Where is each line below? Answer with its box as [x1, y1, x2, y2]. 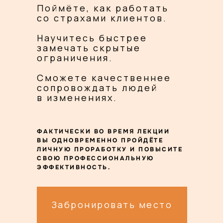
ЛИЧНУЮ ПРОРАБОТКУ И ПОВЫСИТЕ [37, 145, 183, 153]
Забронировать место [51, 199, 173, 211]
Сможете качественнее [37, 72, 171, 84]
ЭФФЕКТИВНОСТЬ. [37, 163, 111, 171]
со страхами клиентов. [37, 12, 167, 24]
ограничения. [37, 52, 113, 64]
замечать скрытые [37, 42, 141, 54]
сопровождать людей [37, 82, 158, 94]
